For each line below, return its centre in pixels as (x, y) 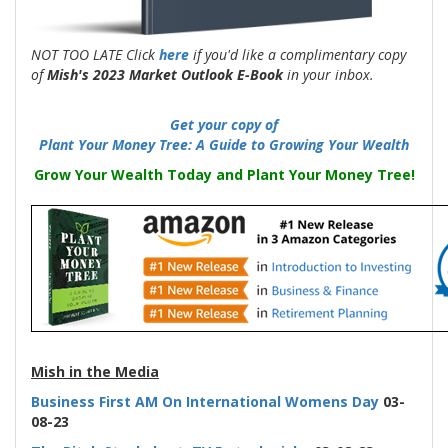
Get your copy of (224, 124)
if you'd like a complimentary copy (297, 54)
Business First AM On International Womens (189, 401)
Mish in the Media (95, 371)
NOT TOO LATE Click (95, 54)
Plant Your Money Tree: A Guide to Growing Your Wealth (224, 144)
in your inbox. (328, 74)
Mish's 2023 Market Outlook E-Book (165, 74)
